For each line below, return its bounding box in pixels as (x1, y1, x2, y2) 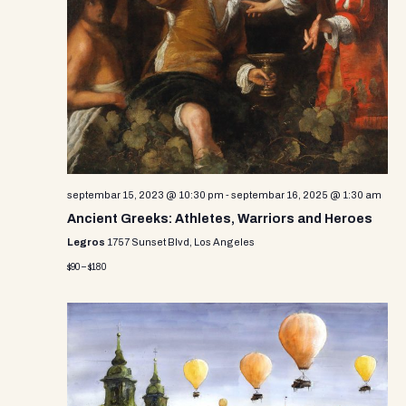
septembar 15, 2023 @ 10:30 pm (67, 188, 224, 200)
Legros (67, 236, 107, 247)
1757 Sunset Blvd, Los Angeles (107, 236, 255, 247)
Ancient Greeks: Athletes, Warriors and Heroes (67, 211, 372, 226)
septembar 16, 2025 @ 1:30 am (231, 188, 382, 200)
